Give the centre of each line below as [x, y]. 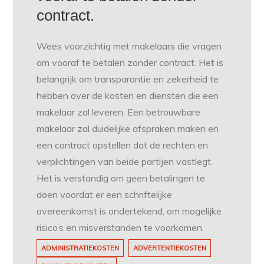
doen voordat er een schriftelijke [105, 194]
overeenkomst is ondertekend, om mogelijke [129, 211]
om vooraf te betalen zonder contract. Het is [130, 62]
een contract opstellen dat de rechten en [123, 145]
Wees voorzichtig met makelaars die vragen [129, 46]
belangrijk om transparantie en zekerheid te [128, 79]
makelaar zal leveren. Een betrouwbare [119, 112]
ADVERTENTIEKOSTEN [170, 248]
